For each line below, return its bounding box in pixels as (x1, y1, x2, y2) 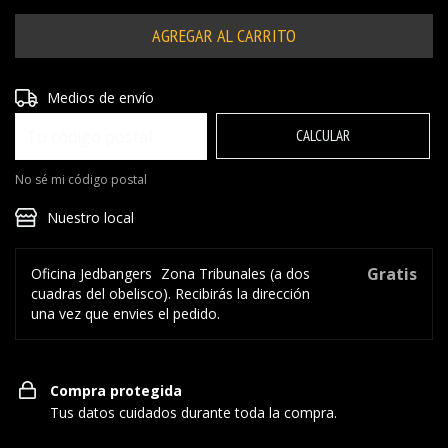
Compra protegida (50, 381, 182, 400)
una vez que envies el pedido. (31, 304, 220, 323)
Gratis (367, 263, 417, 285)
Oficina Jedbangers (31, 264, 156, 283)
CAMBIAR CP (361, 86, 425, 105)
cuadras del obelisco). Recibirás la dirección (31, 284, 310, 303)
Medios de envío (47, 88, 155, 107)
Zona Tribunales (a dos (161, 264, 310, 283)
